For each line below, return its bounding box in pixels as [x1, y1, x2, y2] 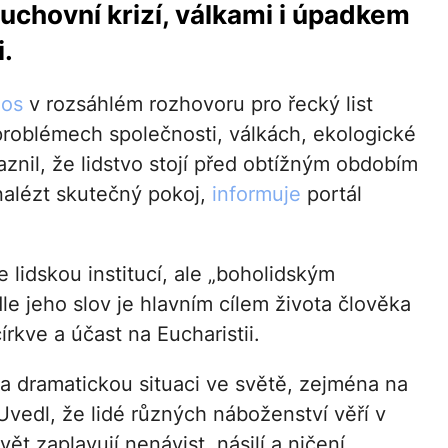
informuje [211, 182, 301, 207]
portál [300, 182, 362, 207]
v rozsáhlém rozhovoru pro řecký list [22, 92, 373, 117]
